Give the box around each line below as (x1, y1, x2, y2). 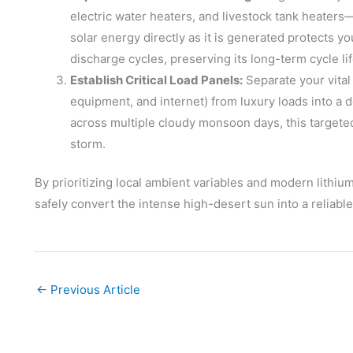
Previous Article (47, 281, 140, 297)
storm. (70, 136, 106, 151)
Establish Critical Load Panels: (70, 72, 243, 87)
